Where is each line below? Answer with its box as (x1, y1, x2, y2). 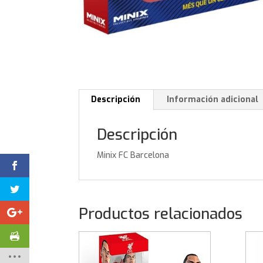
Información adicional (167, 93, 259, 105)
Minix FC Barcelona (97, 149, 170, 161)
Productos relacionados (79, 203, 243, 224)
